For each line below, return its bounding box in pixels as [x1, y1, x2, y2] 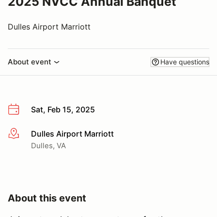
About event [8, 57, 51, 66]
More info [7, 129, 43, 139]
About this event [8, 192, 86, 204]
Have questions [160, 58, 209, 66]
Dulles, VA [31, 140, 66, 150]
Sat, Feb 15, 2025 [31, 105, 95, 114]
